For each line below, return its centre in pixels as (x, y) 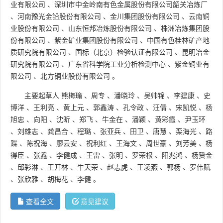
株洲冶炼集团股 (185, 28)
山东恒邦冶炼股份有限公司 (110, 28)
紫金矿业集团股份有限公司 (96, 40)
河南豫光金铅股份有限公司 (59, 16)
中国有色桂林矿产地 (178, 40)
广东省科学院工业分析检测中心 (117, 64)
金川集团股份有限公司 (145, 16)
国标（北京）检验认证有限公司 (124, 52)
